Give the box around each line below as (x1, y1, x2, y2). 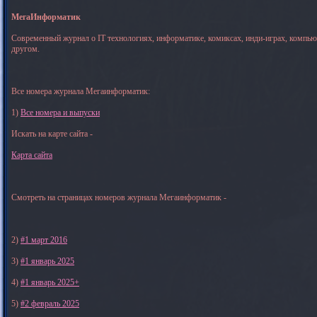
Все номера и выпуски (21, 108, 100, 117)
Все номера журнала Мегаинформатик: (11, 86, 150, 96)
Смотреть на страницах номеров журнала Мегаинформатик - (11, 192, 226, 202)
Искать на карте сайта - (11, 129, 93, 139)
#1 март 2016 (21, 235, 67, 245)
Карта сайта (11, 150, 52, 160)
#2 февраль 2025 (21, 299, 79, 309)
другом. (11, 44, 40, 54)
